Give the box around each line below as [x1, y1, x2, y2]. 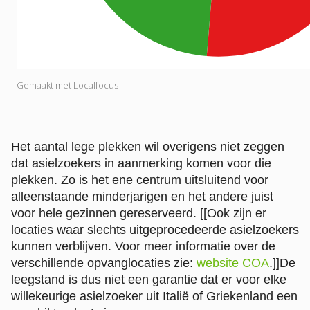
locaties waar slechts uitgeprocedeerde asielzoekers [11, 222, 299, 237]
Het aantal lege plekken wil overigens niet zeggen [11, 139, 284, 154]
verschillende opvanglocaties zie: [11, 255, 197, 270]
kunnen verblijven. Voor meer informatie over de [11, 239, 275, 253]
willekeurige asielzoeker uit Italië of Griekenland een [11, 289, 298, 303]
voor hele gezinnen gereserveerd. [11, 206, 200, 220]
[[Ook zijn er [200, 206, 266, 220]
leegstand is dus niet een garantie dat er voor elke [11, 272, 286, 286]
